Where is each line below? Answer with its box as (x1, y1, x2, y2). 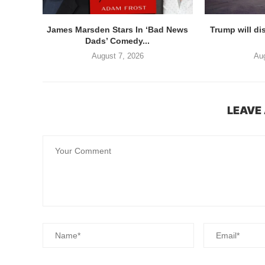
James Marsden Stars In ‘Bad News (47, 25, 189, 35)
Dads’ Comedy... (85, 36, 150, 46)
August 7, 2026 (91, 51, 144, 61)
